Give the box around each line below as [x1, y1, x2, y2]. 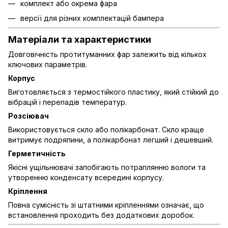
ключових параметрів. [8, 60, 87, 69]
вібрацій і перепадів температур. [8, 97, 127, 106]
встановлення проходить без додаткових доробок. [8, 210, 194, 219]
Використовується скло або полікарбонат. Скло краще [8, 125, 204, 134]
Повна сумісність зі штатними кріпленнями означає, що [8, 200, 204, 209]
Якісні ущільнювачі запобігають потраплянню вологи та [8, 162, 206, 172]
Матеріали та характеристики [8, 34, 151, 45]
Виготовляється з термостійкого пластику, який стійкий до [8, 87, 219, 96]
